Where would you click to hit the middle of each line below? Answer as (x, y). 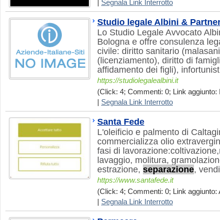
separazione (168, 169)
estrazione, (120, 169)
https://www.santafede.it (135, 180)
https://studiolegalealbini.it (138, 81)
